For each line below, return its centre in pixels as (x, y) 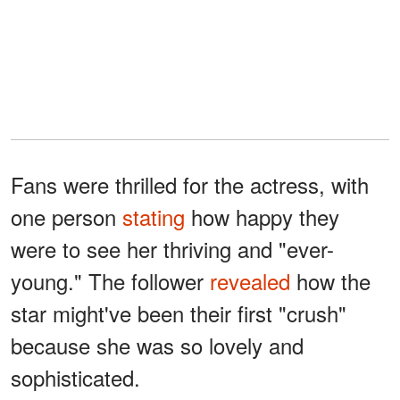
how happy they (262, 216)
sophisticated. (75, 377)
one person (67, 216)
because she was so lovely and (157, 345)
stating (154, 216)
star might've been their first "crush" (179, 312)
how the (330, 280)
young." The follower (110, 280)
